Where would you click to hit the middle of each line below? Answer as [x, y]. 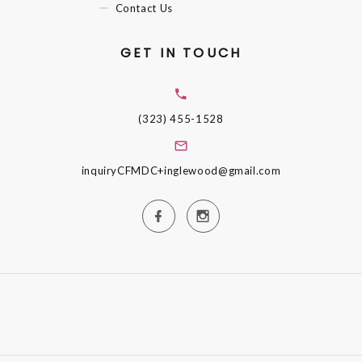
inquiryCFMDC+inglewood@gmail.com [181, 170]
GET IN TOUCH [181, 53]
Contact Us [144, 8]
